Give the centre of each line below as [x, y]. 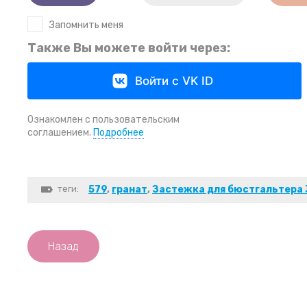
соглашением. [60, 133]
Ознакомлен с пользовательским [103, 120]
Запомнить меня [86, 25]
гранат [130, 190]
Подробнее [119, 133]
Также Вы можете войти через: [129, 48]
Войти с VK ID [174, 81]
